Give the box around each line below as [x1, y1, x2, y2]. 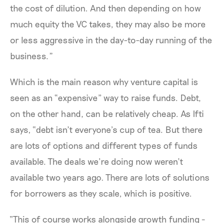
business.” [10, 50, 53, 62]
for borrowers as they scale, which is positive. [10, 188, 192, 199]
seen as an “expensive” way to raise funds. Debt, [10, 92, 201, 104]
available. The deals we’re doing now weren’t [10, 156, 183, 167]
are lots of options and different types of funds [10, 140, 198, 151]
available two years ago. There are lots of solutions [10, 172, 210, 183]
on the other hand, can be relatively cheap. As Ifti [10, 108, 204, 119]
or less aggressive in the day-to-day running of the [10, 34, 212, 46]
